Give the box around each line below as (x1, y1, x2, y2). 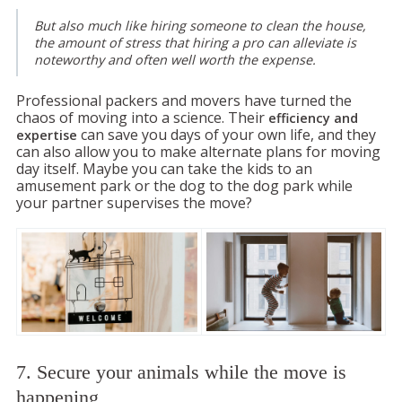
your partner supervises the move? (16, 193, 252, 214)
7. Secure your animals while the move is (16, 362, 346, 384)
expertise (16, 127, 77, 144)
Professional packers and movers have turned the (16, 91, 352, 111)
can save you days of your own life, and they (77, 125, 376, 145)
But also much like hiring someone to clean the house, (34, 17, 366, 35)
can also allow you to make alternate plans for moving (16, 142, 380, 162)
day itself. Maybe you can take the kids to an (16, 159, 312, 179)
